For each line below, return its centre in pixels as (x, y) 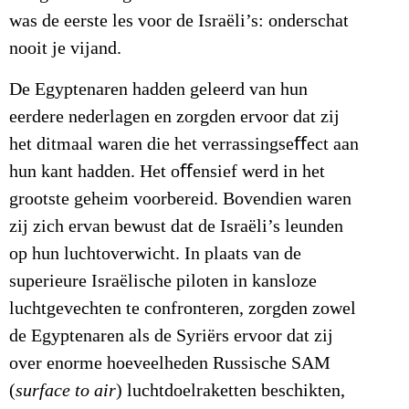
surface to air (66, 390)
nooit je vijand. (65, 49)
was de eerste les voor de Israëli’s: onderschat (179, 21)
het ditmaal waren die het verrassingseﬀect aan (184, 144)
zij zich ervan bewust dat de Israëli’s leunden (176, 226)
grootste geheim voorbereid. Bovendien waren (180, 199)
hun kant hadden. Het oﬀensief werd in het (167, 171)
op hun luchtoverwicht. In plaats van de (155, 253)
